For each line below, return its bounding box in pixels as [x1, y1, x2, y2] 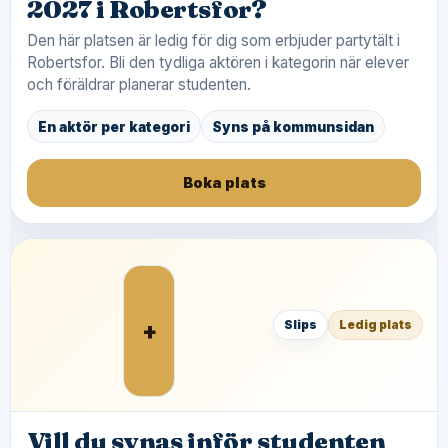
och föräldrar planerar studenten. [27, 75, 251, 94]
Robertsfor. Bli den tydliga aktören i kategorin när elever [27, 53, 409, 72]
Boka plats [182, 174, 266, 191]
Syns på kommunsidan [212, 118, 374, 135]
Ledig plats [339, 317, 412, 332]
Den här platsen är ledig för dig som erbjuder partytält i [27, 31, 400, 50]
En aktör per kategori [38, 118, 190, 135]
